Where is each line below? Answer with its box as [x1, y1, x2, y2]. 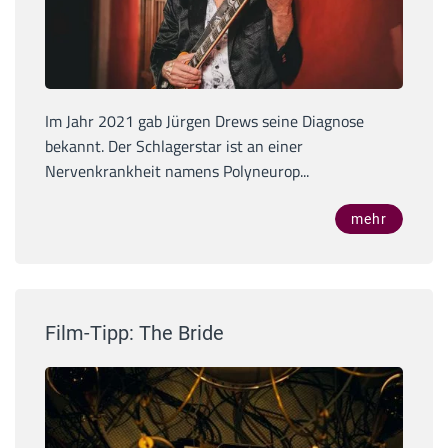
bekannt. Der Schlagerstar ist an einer [45, 134, 303, 159]
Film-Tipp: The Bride [45, 321, 224, 346]
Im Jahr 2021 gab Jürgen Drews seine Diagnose [45, 109, 364, 134]
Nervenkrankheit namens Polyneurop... [45, 159, 309, 184]
